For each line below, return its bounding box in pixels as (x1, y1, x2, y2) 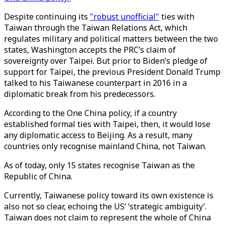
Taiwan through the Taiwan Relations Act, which (4, 22, 187, 33)
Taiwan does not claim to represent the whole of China (4, 212, 211, 223)
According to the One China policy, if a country (4, 107, 177, 119)
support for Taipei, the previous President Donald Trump (4, 66, 220, 77)
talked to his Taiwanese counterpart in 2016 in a (4, 77, 187, 88)
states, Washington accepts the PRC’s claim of (4, 44, 176, 55)
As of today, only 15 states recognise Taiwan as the (4, 160, 195, 171)
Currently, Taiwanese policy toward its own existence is (4, 190, 213, 201)
